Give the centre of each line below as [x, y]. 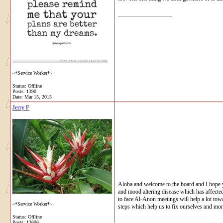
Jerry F [21, 107]
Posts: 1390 [24, 91]
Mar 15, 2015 [38, 97]
